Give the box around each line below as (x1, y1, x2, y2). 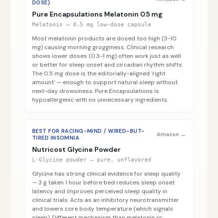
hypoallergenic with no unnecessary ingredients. (32, 96, 168, 104)
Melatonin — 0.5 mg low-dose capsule (32, 21, 151, 28)
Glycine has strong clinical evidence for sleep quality (32, 170, 181, 178)
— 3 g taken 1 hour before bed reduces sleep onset (32, 179, 175, 186)
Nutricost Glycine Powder (32, 145, 121, 154)
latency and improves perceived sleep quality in (32, 187, 167, 195)
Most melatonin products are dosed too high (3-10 (32, 35, 177, 42)
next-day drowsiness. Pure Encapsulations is (32, 87, 159, 95)
